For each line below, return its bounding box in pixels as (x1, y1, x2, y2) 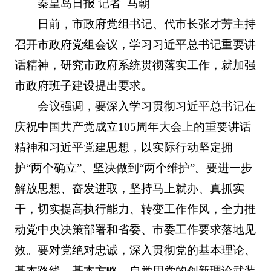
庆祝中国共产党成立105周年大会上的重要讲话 (14, 120, 251, 133)
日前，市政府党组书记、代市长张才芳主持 (38, 17, 256, 30)
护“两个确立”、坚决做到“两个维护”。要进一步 (14, 161, 252, 174)
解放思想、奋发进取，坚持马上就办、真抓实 (14, 181, 244, 195)
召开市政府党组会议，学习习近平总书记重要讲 (14, 38, 256, 51)
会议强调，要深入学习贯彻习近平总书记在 (38, 99, 256, 113)
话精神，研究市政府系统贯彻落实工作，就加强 (14, 58, 256, 71)
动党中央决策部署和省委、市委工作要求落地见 (14, 223, 256, 236)
